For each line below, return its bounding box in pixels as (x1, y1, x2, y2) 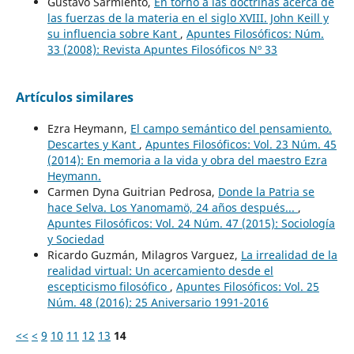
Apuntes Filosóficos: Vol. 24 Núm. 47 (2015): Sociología (47, 216, 335, 232)
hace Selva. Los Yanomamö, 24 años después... (47, 200, 298, 216)
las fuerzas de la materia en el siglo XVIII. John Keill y (47, 10, 329, 26)
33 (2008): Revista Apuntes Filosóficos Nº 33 (47, 42, 277, 58)
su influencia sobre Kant (47, 26, 180, 42)
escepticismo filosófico (47, 279, 170, 295)
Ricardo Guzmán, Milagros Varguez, (47, 247, 241, 263)
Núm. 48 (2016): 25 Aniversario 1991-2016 (47, 295, 269, 311)
